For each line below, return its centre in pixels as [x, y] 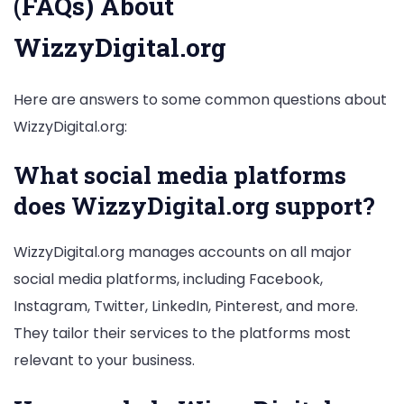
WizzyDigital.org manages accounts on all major [183, 252]
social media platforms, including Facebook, [168, 280]
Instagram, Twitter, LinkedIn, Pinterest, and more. [186, 307]
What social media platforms [180, 175]
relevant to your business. [104, 361]
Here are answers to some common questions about [200, 100]
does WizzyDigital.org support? [194, 206]
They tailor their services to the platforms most [182, 334]
